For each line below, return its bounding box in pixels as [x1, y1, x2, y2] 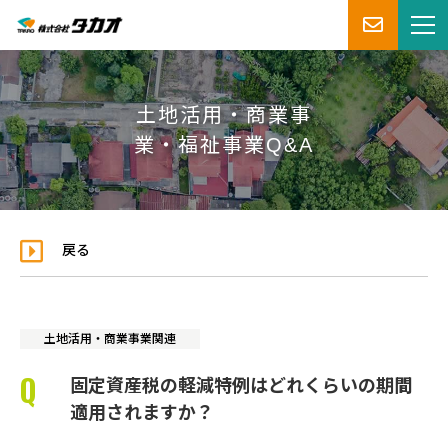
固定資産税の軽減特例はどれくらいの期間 [70, 376, 412, 397]
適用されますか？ [70, 403, 214, 424]
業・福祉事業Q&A [134, 134, 314, 156]
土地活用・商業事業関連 [44, 332, 176, 347]
